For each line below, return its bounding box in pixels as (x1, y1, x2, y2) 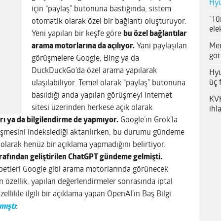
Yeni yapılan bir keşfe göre (32, 30, 123, 38)
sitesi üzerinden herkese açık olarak (32, 104, 152, 112)
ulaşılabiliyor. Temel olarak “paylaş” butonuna (32, 79, 185, 87)
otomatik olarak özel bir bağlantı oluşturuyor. (32, 17, 186, 26)
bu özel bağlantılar (123, 30, 187, 38)
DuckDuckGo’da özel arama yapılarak (32, 67, 157, 75)
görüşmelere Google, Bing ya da (32, 54, 139, 63)
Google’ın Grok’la (118, 116, 178, 124)
